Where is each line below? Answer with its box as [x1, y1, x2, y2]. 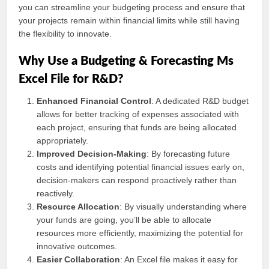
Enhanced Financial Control [37, 96, 152, 106]
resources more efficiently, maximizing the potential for [37, 228, 244, 238]
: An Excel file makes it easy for [120, 255, 238, 264]
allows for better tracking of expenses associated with [37, 109, 240, 119]
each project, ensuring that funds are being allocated [37, 122, 237, 132]
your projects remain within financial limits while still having [19, 16, 240, 25]
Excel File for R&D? [19, 73, 124, 85]
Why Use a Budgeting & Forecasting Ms [19, 55, 234, 67]
